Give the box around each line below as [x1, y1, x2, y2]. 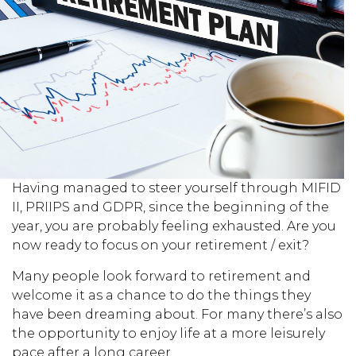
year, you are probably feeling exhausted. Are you [12, 219, 336, 234]
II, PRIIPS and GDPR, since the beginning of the [12, 199, 329, 215]
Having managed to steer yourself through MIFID [12, 180, 341, 195]
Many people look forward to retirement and [12, 269, 311, 284]
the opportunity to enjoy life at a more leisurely [12, 326, 325, 341]
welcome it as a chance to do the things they [12, 288, 311, 303]
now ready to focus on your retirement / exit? [12, 238, 309, 253]
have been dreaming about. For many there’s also [12, 307, 342, 322]
